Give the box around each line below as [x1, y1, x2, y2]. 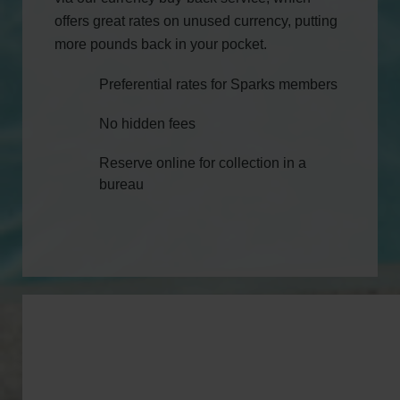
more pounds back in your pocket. [54, 37, 267, 52]
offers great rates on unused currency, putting [54, 13, 337, 29]
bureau [99, 177, 144, 192]
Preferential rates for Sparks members [99, 77, 337, 92]
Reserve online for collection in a [99, 155, 306, 171]
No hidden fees [99, 116, 196, 131]
